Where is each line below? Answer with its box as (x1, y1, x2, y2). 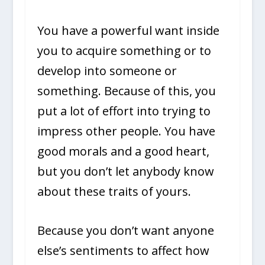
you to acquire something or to (37, 42, 211, 59)
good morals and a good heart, (37, 143, 209, 159)
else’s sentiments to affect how (37, 242, 209, 258)
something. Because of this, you (37, 82, 216, 99)
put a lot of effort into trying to (37, 102, 211, 119)
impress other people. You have (37, 122, 215, 139)
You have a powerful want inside (37, 22, 219, 38)
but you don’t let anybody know (37, 163, 214, 179)
